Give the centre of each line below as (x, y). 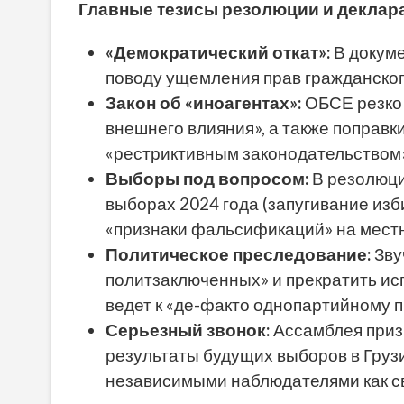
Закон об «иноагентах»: (203, 103)
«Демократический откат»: (218, 53)
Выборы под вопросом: (207, 179)
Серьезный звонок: (188, 331)
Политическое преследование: (238, 255)
